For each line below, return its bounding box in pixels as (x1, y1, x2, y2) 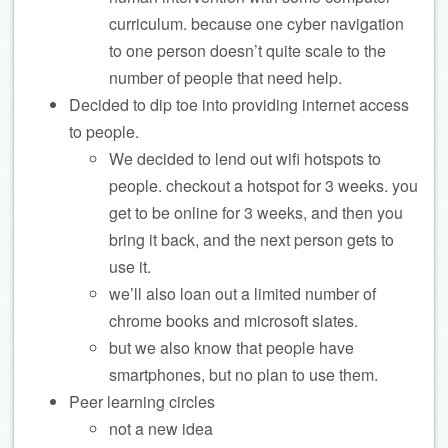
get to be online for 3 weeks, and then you (109, 201, 403, 224)
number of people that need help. (109, 66, 342, 89)
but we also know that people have (109, 336, 354, 359)
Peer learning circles (69, 390, 215, 413)
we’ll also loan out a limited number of (109, 282, 376, 305)
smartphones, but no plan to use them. (109, 363, 378, 386)
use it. (109, 255, 151, 278)
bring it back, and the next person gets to (109, 228, 394, 251)
